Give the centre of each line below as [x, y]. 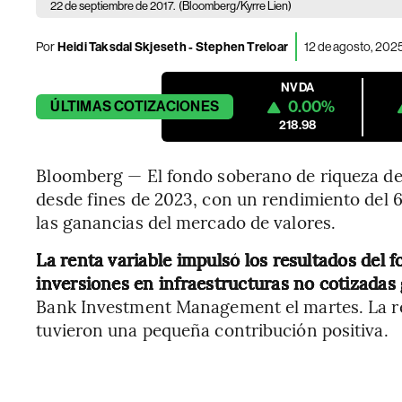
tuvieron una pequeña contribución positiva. [212, 329]
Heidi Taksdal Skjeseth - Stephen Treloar [172, 47]
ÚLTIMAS [81, 106]
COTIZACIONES [167, 106]
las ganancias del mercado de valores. [186, 222]
